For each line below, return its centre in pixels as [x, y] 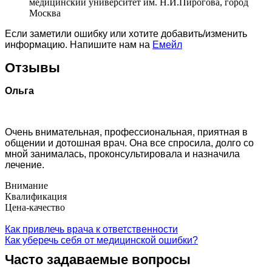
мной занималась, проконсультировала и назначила [122, 154]
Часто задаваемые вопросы [98, 259]
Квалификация [36, 196]
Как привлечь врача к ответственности [91, 229]
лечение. [25, 165]
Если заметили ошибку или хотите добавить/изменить [126, 33]
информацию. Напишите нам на [79, 44]
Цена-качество [35, 207]
